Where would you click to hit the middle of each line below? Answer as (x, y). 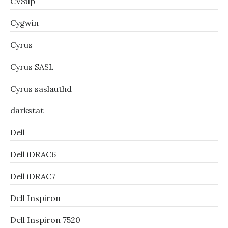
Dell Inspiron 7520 (45, 220)
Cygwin (24, 23)
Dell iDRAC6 (33, 154)
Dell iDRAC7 (33, 176)
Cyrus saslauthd (41, 89)
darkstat (27, 110)
